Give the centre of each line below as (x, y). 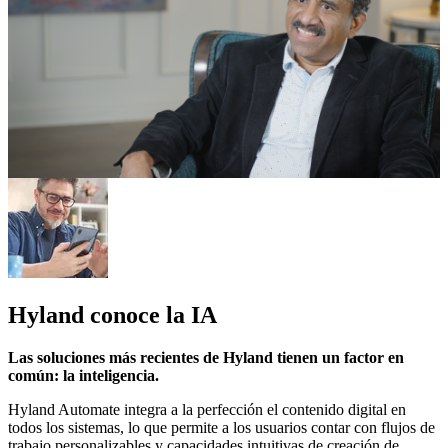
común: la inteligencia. (83, 376)
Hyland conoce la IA (112, 315)
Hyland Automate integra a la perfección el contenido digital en (207, 410)
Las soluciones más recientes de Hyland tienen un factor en (206, 358)
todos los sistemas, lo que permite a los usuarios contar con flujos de (221, 428)
